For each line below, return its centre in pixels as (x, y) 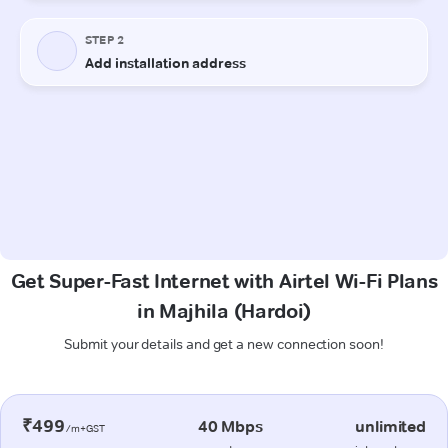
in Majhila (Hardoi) (224, 310)
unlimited (390, 426)
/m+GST (85, 428)
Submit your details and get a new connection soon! (224, 343)
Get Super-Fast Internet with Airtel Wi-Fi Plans (224, 280)
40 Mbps (230, 426)
